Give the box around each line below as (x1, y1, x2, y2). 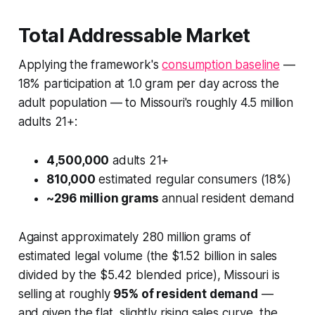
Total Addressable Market (18, 23, 250, 47)
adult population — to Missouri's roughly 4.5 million (18, 95, 293, 110)
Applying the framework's (18, 57, 162, 72)
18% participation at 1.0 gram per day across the (18, 76, 279, 91)
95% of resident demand (113, 286, 258, 301)
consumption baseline (162, 57, 281, 72)
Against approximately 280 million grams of (18, 229, 251, 244)
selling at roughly (18, 286, 114, 301)
